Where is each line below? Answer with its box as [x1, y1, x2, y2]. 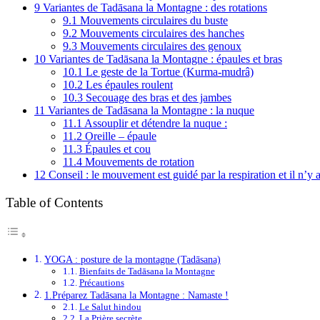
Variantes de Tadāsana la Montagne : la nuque [45, 104, 254, 116]
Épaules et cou [82, 142, 151, 155]
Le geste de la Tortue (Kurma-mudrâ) [83, 65, 254, 78]
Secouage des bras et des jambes [83, 91, 231, 104]
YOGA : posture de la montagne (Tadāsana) [44, 254, 221, 266]
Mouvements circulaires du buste [77, 14, 228, 26]
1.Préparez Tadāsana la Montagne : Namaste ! [44, 289, 229, 301]
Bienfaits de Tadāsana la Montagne [79, 266, 215, 277]
